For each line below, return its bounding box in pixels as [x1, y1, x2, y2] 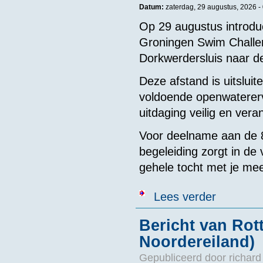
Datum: [139, 3, 166, 12]
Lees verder [153, 190, 216, 203]
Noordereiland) [139, 233, 255, 251]
